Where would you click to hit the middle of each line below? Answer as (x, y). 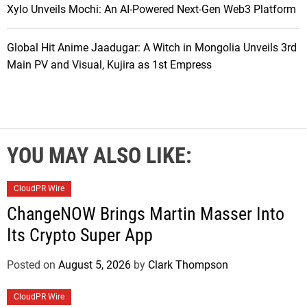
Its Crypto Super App (80, 235)
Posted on (33, 265)
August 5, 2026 (95, 265)
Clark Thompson (188, 265)
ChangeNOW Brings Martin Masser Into (146, 213)
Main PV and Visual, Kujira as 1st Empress (109, 64)
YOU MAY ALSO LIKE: (99, 155)
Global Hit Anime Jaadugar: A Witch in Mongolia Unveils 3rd (152, 47)
